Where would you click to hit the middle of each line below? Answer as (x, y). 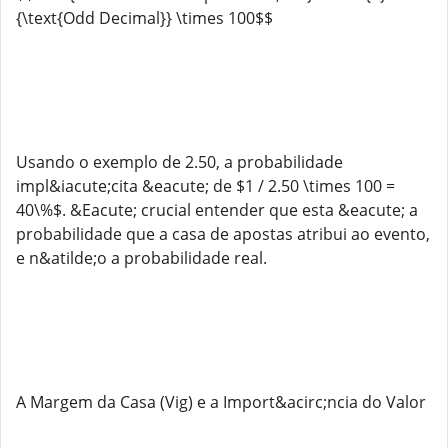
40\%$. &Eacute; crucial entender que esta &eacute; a (217, 210)
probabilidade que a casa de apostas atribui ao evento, (223, 234)
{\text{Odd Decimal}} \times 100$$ (144, 18)
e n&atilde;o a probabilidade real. (141, 258)
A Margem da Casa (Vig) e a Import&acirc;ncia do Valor (221, 402)
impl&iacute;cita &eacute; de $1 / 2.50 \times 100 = (205, 186)
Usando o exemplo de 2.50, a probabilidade (179, 162)
